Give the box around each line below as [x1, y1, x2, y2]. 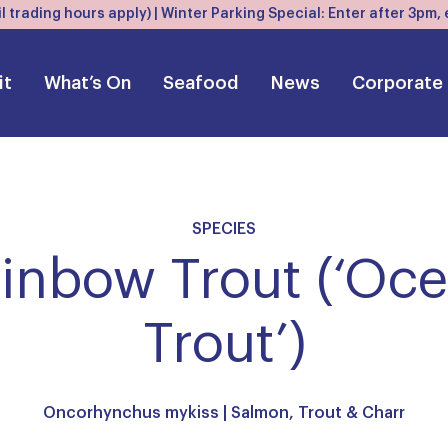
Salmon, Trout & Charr [231, 405, 405, 421]
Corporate [352, 73, 443, 92]
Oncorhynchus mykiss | [43, 405, 231, 421]
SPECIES [192, 221, 256, 237]
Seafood [163, 73, 239, 92]
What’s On [44, 73, 131, 92]
